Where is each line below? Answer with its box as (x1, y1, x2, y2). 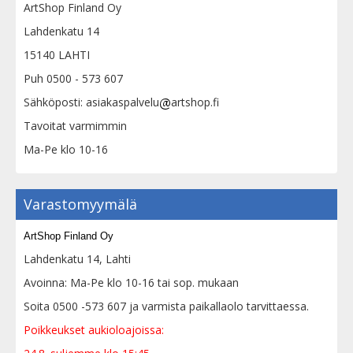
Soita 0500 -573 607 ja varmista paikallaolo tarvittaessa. (24, 299, 309, 314)
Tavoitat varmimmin (24, 118, 127, 134)
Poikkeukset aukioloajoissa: (24, 322, 164, 338)
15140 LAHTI (24, 47, 90, 63)
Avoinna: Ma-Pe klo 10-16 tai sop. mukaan (24, 275, 239, 291)
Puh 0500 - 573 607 (24, 71, 123, 87)
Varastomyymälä (24, 195, 137, 214)
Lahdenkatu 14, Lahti (24, 251, 131, 267)
